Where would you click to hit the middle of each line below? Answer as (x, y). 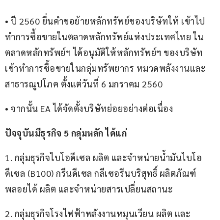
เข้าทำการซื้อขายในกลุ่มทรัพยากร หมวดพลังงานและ (105, 68)
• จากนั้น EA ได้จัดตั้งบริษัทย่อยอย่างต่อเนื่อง (90, 109)
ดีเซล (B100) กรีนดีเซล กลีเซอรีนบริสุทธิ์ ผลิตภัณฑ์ (101, 173)
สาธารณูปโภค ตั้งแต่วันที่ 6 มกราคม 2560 (85, 84)
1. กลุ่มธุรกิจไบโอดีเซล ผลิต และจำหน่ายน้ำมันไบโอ (103, 158)
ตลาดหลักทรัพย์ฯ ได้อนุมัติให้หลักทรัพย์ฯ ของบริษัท (105, 53)
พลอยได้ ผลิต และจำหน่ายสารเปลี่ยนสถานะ (90, 189)
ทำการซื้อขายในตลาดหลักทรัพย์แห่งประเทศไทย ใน (104, 37)
